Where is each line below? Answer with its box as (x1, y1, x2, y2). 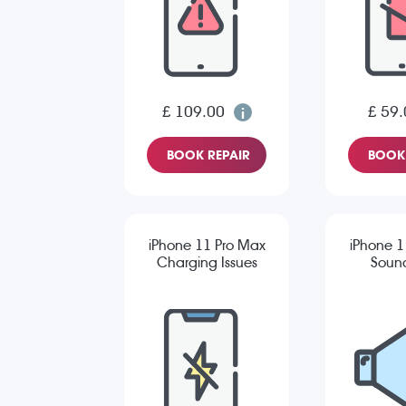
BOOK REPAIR (167, 148, 250, 163)
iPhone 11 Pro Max (148, 237, 266, 255)
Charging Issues (156, 254, 257, 272)
